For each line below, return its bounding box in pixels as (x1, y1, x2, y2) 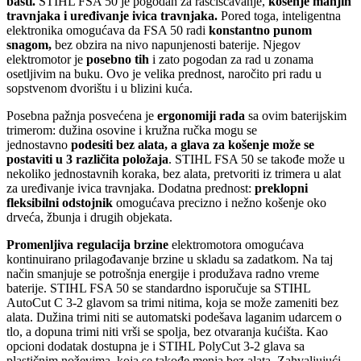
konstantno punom (209, 23, 312, 38)
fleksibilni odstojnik (6, 196, 116, 210)
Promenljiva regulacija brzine (6, 238, 172, 252)
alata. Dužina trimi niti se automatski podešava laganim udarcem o (6, 310, 342, 325)
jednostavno (6, 138, 71, 152)
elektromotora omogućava (172, 238, 304, 252)
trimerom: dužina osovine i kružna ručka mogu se (6, 123, 257, 138)
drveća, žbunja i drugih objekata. (6, 210, 172, 225)
